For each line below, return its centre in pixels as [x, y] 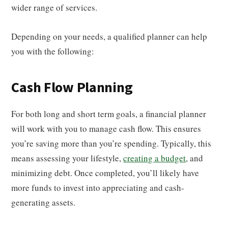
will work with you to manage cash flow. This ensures [106, 129]
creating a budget [155, 158]
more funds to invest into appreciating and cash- [98, 188]
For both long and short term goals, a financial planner [109, 114]
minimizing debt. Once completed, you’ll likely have [105, 173]
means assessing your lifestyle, [67, 158]
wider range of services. [56, 7]
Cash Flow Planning [72, 88]
